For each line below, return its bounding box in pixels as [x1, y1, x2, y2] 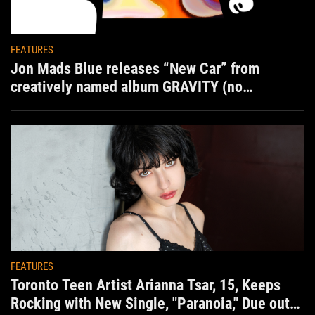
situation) [11, 96, 71, 114]
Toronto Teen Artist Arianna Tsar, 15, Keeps [11, 276, 281, 295]
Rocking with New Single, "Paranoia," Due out [11, 295, 290, 313]
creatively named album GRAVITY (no [11, 77, 243, 96]
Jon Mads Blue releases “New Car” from [11, 59, 259, 77]
